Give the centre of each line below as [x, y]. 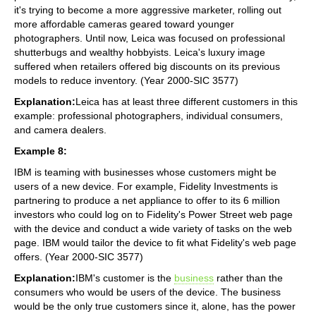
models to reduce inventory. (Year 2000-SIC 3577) [126, 80]
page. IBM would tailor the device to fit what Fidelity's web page [155, 242]
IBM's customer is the [125, 278]
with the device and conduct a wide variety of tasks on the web [153, 228]
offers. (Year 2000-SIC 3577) [79, 256]
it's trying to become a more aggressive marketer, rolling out [148, 10]
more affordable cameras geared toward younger [124, 24]
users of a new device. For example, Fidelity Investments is [146, 186]
